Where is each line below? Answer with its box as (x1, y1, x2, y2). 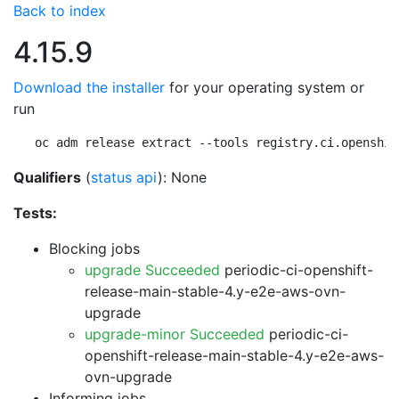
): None (158, 168, 207, 186)
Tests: (13, 204, 57, 222)
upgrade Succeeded (85, 261, 220, 279)
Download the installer (13, 78, 165, 96)
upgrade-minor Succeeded (85, 325, 265, 343)
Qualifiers (13, 168, 81, 186)
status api (91, 168, 158, 186)
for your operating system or (165, 78, 364, 96)
